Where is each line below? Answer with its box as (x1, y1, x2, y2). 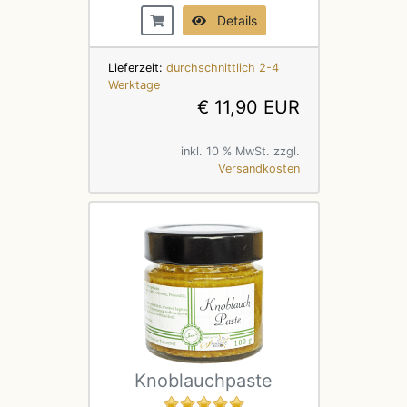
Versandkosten (217, 161, 300, 175)
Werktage (107, 77, 160, 92)
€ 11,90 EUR (196, 95, 300, 118)
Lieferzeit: (107, 60, 166, 74)
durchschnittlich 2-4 (165, 60, 279, 74)
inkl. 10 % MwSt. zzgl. (180, 144, 300, 158)
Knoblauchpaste (134, 369, 273, 392)
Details (206, 12, 257, 28)
